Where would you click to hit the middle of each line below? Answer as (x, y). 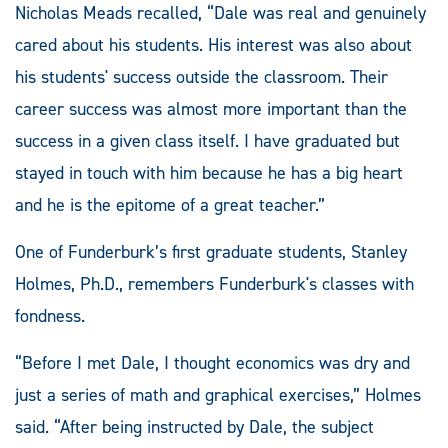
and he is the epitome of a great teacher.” (170, 204)
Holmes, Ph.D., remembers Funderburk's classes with (214, 283)
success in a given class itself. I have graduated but (207, 140)
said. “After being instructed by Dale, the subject (194, 426)
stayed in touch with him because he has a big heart (209, 172)
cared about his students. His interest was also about (213, 44)
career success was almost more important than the (211, 108)
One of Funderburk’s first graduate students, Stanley (211, 251)
